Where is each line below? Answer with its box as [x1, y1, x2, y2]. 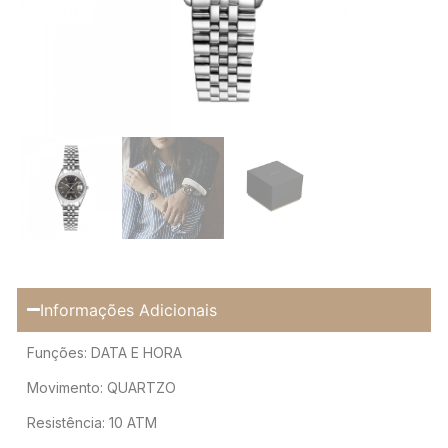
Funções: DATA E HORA [27, 343, 182, 361]
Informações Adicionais [40, 299, 218, 320]
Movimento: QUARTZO [27, 378, 176, 396]
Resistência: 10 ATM [27, 414, 157, 432]
